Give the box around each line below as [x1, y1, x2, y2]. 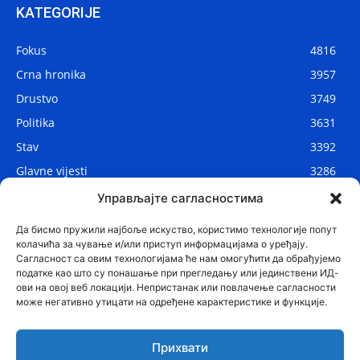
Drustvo [16, 90, 58, 106]
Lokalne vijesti [16, 186, 92, 202]
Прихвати [152, 339, 208, 355]
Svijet [16, 211, 45, 227]
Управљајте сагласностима [96, 190, 264, 206]
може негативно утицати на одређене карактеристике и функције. [16, 296, 327, 308]
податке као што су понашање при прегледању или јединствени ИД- [16, 267, 339, 279]
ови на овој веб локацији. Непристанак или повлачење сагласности [16, 281, 336, 293]
